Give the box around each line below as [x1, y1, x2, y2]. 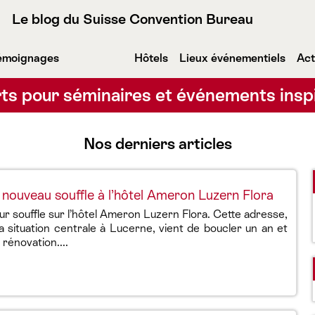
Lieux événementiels [179, 51, 285, 65]
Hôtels [134, 51, 168, 65]
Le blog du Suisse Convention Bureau [12, 11, 253, 27]
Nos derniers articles [83, 135, 232, 153]
